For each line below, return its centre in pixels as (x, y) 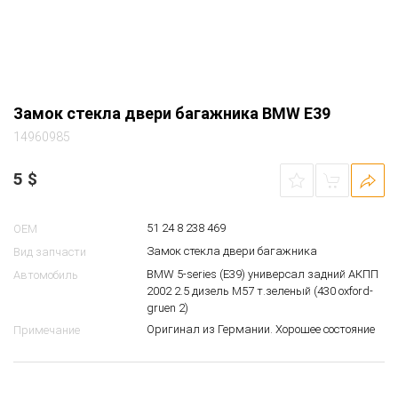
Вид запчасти (50, 252)
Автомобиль (46, 275)
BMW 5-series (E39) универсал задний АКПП (263, 275)
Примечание (47, 330)
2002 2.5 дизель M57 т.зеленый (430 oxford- (260, 291)
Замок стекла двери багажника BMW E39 (172, 114)
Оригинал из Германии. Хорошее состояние (261, 330)
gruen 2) (167, 308)
